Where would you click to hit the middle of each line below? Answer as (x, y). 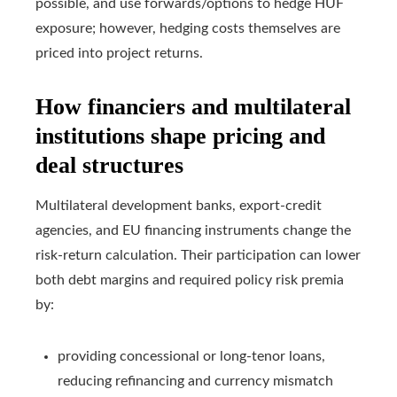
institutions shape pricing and (180, 136)
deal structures (109, 166)
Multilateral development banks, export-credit (179, 206)
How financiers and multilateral (193, 107)
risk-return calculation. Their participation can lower (198, 256)
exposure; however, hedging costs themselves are (188, 29)
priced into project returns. (119, 54)
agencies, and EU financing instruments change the (193, 231)
